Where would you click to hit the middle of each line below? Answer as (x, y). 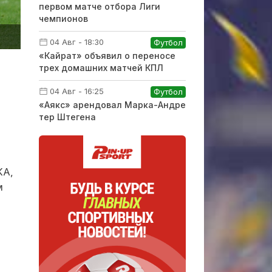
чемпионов (63, 19)
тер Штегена (67, 117)
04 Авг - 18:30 (76, 42)
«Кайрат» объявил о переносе (107, 56)
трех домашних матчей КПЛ (101, 68)
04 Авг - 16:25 (76, 91)
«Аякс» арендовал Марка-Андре (112, 105)
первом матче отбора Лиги (99, 6)
